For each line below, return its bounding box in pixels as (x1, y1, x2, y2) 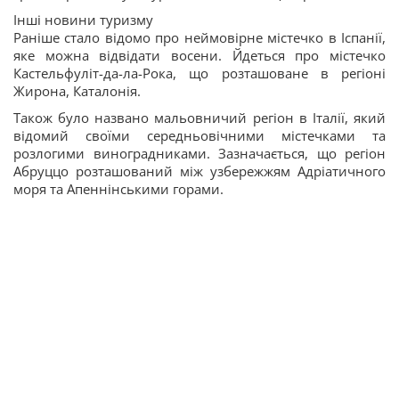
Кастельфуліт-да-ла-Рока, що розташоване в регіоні (13, 64, 386, 82)
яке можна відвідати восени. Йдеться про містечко (13, 46, 386, 64)
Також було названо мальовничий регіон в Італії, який (13, 109, 386, 126)
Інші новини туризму (13, 11, 153, 28)
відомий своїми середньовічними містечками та (13, 126, 386, 144)
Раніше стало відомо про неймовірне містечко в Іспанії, (13, 28, 386, 46)
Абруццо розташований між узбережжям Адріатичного (13, 162, 386, 180)
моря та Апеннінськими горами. (13, 180, 227, 198)
